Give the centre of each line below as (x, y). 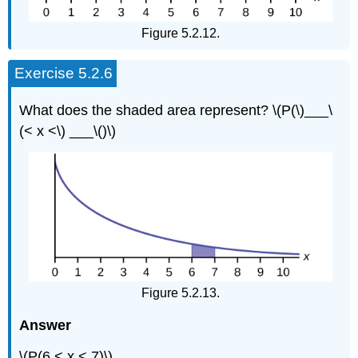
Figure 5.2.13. (181, 292)
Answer (46, 326)
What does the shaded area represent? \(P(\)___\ (176, 110)
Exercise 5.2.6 (64, 74)
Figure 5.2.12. (181, 34)
